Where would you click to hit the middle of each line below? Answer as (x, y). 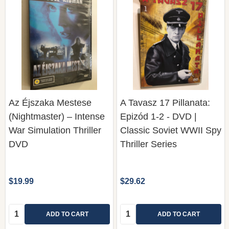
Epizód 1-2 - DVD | (158, 116)
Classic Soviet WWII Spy (171, 130)
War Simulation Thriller (55, 130)
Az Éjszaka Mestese (50, 102)
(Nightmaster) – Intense (57, 116)
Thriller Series (148, 144)
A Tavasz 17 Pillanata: (165, 102)
